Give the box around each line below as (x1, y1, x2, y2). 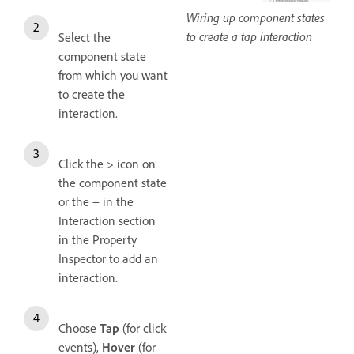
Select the (58, 28, 111, 45)
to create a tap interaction (186, 28, 312, 44)
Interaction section (58, 212, 156, 228)
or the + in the (58, 193, 134, 209)
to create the (58, 85, 125, 102)
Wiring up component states (186, 9, 325, 25)
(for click (119, 319, 166, 336)
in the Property (58, 231, 137, 247)
